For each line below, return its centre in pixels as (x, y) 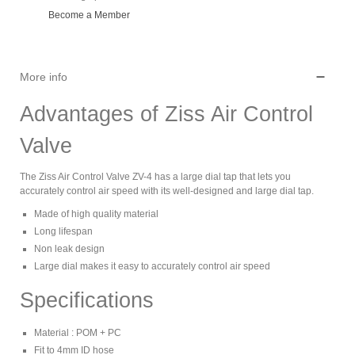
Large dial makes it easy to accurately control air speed (152, 266)
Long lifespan (63, 231)
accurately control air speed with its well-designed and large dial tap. (167, 191)
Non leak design (69, 248)
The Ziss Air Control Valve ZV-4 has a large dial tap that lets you (155, 176)
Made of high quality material (96, 214)
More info (44, 76)
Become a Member (89, 15)
